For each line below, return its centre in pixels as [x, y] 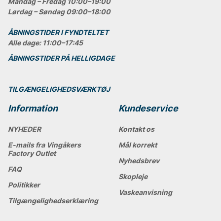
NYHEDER [24, 129]
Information [33, 109]
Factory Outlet [32, 153]
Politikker [24, 185]
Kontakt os [136, 129]
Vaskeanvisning [145, 192]
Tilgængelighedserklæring [53, 201]
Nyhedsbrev [139, 161]
